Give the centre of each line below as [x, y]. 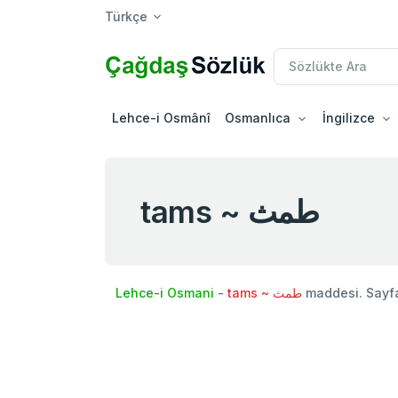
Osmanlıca [258, 117]
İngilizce [349, 117]
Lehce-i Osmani [165, 292]
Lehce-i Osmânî [161, 117]
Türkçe [126, 16]
